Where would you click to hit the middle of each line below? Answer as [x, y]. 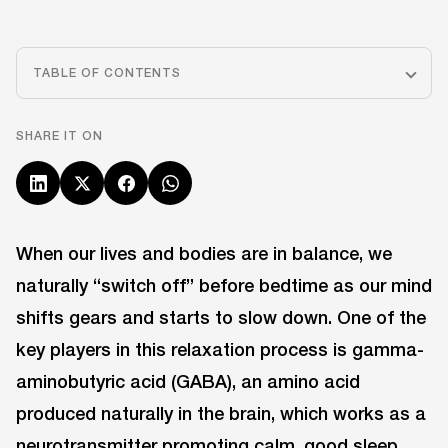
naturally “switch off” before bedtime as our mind [224, 285]
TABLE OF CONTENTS [107, 72]
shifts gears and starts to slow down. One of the [221, 317]
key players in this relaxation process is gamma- [220, 349]
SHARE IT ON [59, 135]
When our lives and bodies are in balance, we [204, 253]
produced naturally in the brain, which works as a [221, 413]
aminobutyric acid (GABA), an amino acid [188, 381]
